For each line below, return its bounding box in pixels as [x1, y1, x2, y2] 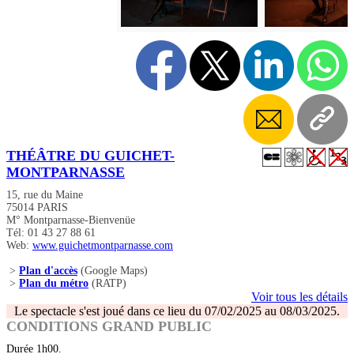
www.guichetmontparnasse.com [32, 239, 173, 252]
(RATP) [88, 277, 126, 290]
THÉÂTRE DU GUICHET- [6, 148, 175, 164]
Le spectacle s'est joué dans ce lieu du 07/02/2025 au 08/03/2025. [14, 304, 340, 318]
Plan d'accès [19, 265, 77, 277]
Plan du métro [19, 277, 88, 290]
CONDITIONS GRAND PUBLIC [6, 318, 212, 335]
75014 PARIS [6, 201, 68, 214]
